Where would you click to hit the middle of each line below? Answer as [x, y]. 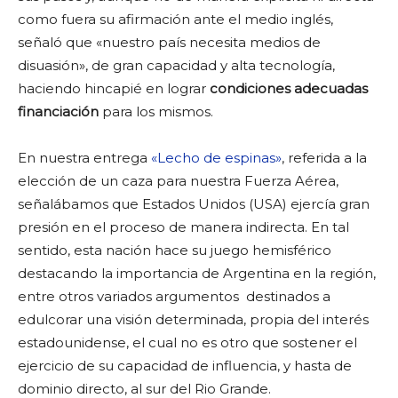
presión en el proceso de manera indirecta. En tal [183, 227]
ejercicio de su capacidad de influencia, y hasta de [185, 365]
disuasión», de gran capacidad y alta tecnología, [176, 65]
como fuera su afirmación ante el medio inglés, [175, 19]
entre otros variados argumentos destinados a [174, 296]
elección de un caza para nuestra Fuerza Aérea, [178, 180]
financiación [58, 111]
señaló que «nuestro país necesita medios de [169, 42]
